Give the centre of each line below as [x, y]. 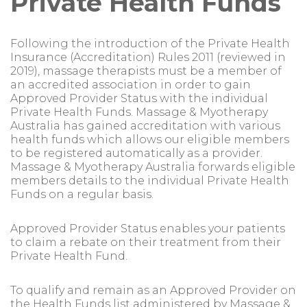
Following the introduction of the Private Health [150, 44]
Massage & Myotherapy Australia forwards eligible [153, 167]
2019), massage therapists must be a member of [146, 71]
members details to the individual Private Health [150, 181]
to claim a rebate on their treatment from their [146, 242]
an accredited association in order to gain [131, 85]
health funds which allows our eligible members [150, 139]
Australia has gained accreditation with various [145, 126]
